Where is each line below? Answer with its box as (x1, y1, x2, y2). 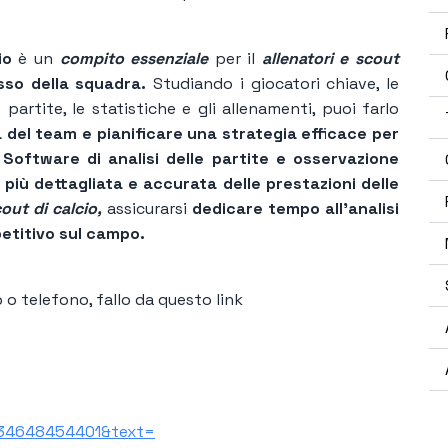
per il (208, 47, 262, 69)
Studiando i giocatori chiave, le (153, 72, 399, 94)
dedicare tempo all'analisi (192, 197, 399, 219)
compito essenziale (53, 47, 209, 69)
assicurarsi (102, 197, 192, 219)
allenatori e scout (261, 47, 400, 69)
